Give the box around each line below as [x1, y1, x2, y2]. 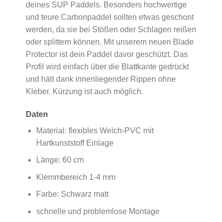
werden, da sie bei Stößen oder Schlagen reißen [25, 25, 196, 34]
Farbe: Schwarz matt [36, 190, 109, 199]
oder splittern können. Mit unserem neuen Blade [25, 37, 194, 46]
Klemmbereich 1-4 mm [36, 172, 115, 181]
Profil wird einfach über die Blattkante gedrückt [25, 62, 189, 71]
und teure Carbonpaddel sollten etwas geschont [25, 12, 194, 21]
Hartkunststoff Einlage [36, 138, 113, 147]
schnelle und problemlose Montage [36, 207, 160, 216]
